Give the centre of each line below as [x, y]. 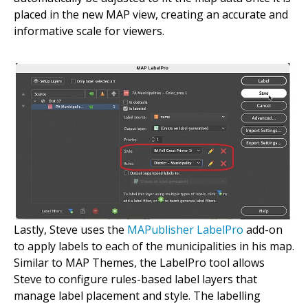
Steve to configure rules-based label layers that [135, 279]
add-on [263, 229]
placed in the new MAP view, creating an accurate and [151, 14]
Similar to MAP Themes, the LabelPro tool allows [139, 262]
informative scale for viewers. [89, 31]
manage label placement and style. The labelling [137, 295]
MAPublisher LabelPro [185, 229]
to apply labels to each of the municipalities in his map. [154, 246]
